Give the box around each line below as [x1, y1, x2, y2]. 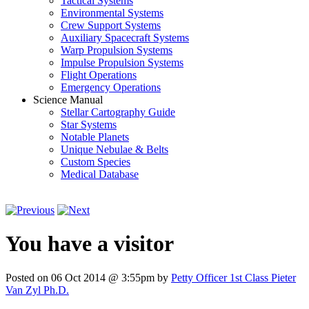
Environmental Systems [61, 7, 163, 19]
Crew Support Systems [61, 19, 161, 31]
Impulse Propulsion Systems [61, 57, 183, 68]
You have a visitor [6, 231, 174, 257]
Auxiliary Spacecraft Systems [61, 32, 189, 43]
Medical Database [61, 168, 139, 180]
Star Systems [61, 119, 117, 130]
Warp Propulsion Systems [61, 44, 172, 56]
